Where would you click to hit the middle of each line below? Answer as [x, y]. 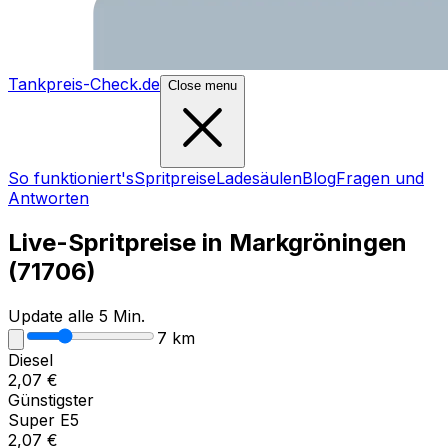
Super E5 [43, 419]
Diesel [30, 359]
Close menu [202, 85]
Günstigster [51, 399]
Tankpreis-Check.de [84, 84]
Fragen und [380, 178]
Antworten [48, 198]
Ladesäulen [259, 178]
